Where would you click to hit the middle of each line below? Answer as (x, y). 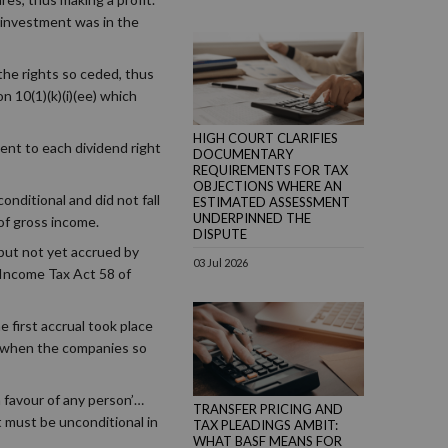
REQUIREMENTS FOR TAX (270, 170)
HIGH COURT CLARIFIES (265, 138)
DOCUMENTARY (243, 154)
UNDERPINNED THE (252, 218)
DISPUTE (220, 234)
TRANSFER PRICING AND (268, 409)
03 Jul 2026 (220, 263)
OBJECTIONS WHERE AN (267, 186)
